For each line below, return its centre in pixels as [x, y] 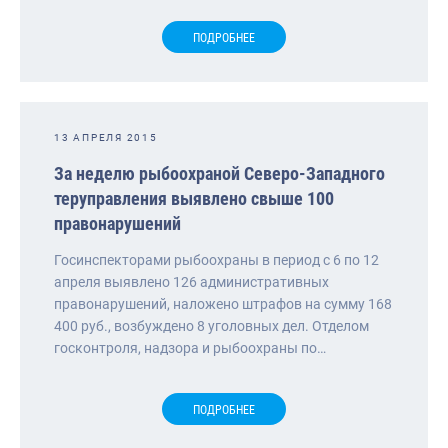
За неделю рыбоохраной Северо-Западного [219, 173]
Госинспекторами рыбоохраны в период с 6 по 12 [216, 259]
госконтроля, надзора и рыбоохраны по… [190, 347]
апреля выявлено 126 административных [191, 281]
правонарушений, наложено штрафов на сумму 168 [223, 303]
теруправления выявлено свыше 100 [194, 198]
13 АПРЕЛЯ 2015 [106, 137]
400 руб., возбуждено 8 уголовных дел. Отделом [211, 325]
